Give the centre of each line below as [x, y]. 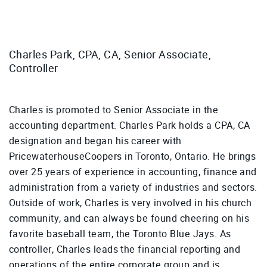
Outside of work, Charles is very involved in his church [131, 203]
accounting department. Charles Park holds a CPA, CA [130, 126]
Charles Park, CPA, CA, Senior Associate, [110, 55]
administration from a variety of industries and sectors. [133, 188]
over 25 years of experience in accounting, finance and [133, 172]
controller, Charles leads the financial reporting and [125, 250]
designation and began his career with [95, 141]
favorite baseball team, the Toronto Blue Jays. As [120, 234]
